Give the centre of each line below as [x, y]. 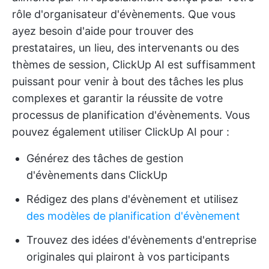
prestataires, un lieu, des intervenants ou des [125, 47]
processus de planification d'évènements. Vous [131, 115]
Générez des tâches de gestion [105, 158]
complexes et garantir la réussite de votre [117, 98]
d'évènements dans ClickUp [97, 175]
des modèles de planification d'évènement [133, 216]
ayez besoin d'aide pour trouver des [103, 31]
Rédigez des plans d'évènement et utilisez [132, 199]
